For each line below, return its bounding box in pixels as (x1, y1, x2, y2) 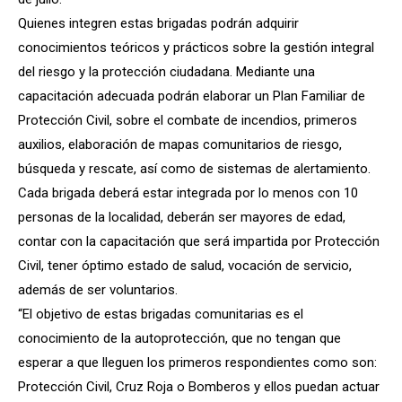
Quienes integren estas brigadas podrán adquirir (18, 14, 299, 31)
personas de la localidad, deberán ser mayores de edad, (18, 208, 345, 225)
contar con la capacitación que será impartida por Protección (18, 232, 380, 249)
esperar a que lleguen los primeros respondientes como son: (18, 354, 377, 371)
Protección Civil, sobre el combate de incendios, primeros (18, 111, 357, 128)
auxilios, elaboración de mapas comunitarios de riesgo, (18, 135, 342, 153)
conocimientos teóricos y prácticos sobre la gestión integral (18, 39, 374, 56)
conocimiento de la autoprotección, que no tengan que (18, 329, 341, 346)
